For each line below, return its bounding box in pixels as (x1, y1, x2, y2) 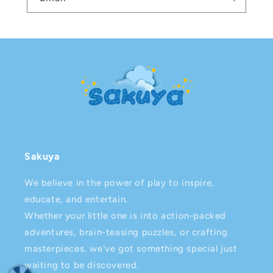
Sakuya (24, 151, 60, 163)
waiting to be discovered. (24, 260, 140, 271)
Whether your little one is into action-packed (24, 210, 227, 222)
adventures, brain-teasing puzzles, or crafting (24, 227, 228, 238)
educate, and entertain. (24, 194, 128, 205)
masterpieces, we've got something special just (24, 243, 238, 255)
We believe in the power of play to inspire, (24, 177, 214, 189)
